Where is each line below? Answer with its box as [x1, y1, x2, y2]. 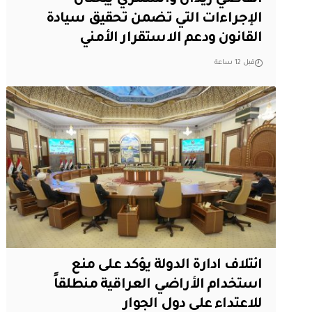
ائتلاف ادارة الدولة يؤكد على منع [71, 258, 263, 274]
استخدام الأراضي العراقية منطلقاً [53, 278, 263, 294]
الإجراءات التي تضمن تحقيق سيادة [45, 11, 263, 27]
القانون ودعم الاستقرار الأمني [79, 31, 263, 47]
